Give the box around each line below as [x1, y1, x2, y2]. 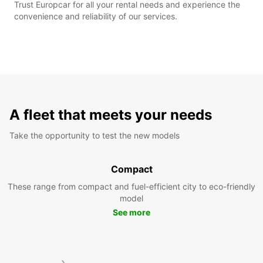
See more [113, 207, 150, 217]
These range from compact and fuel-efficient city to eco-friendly [8, 181, 255, 191]
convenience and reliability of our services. [14, 11, 177, 21]
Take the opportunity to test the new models [9, 130, 180, 140]
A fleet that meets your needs [9, 106, 212, 123]
